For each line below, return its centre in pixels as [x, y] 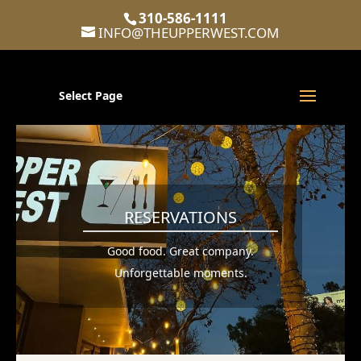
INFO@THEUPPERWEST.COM [189, 32]
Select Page [90, 95]
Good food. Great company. [180, 251]
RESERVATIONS [180, 218]
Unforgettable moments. [180, 273]
